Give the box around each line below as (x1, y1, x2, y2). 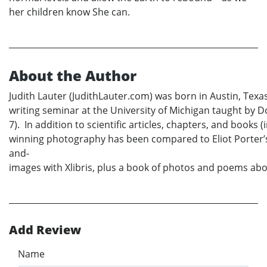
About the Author (9, 65, 136, 85)
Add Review (9, 221, 81, 238)
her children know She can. (9, 5, 130, 18)
